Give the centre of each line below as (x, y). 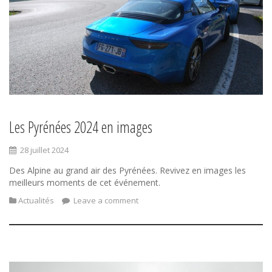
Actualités (36, 200)
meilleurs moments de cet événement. (85, 182)
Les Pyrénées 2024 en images (81, 127)
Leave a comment (105, 200)
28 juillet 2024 (44, 150)
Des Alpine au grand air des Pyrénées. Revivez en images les (127, 170)
